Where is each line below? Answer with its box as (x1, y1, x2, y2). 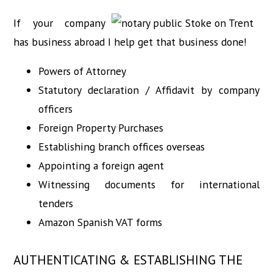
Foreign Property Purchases (38, 121, 163, 135)
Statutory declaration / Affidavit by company (38, 83, 260, 97)
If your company (13, 15, 105, 30)
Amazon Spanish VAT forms (38, 215, 162, 230)
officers (38, 102, 73, 116)
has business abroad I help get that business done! (13, 34, 247, 49)
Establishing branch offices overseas (38, 140, 205, 154)
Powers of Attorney (38, 64, 126, 79)
